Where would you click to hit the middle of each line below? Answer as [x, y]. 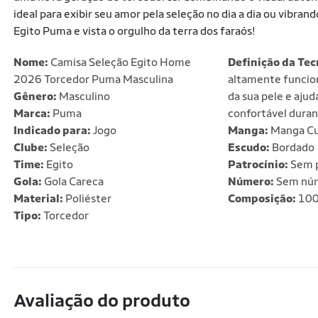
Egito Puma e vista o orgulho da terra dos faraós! [135, 31]
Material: [38, 198]
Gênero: [35, 96]
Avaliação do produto [102, 300]
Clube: [31, 147]
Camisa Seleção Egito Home [120, 62]
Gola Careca [73, 181]
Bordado [292, 147]
